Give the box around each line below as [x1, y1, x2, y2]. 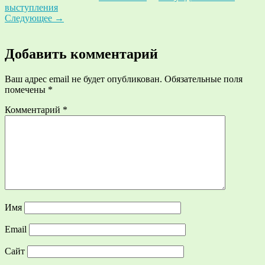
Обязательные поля [164, 74, 243, 85]
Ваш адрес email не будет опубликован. [5, 74, 162, 85]
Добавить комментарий [5, 46, 158, 62]
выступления [5, 2, 58, 13]
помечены [5, 85, 48, 95]
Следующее [5, 13, 54, 24]
